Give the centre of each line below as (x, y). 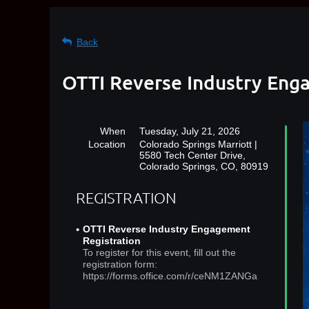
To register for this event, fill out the (159, 253)
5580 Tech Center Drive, (192, 155)
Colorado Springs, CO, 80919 (204, 166)
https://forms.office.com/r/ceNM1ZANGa (170, 276)
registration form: (120, 265)
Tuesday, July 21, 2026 (190, 131)
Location (107, 144)
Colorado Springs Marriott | (198, 144)
